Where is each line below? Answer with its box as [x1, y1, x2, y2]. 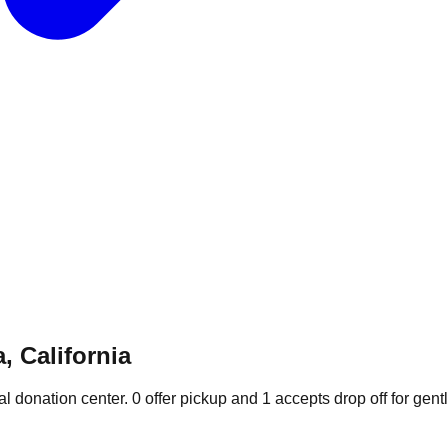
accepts [275, 389, 330, 407]
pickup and [176, 389, 262, 407]
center [81, 389, 124, 407]
